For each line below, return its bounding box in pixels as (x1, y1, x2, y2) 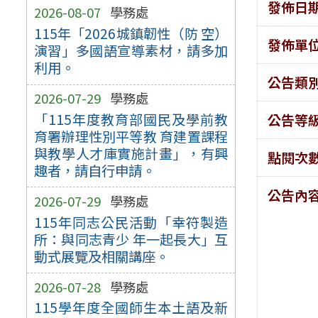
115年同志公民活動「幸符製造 (33, 212, 229, 232)
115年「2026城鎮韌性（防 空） (33, 23, 229, 44)
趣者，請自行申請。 (33, 160, 155, 180)
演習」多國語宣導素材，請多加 (33, 40, 229, 61)
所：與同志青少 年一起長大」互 (33, 229, 229, 249)
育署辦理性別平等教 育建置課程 (33, 126, 229, 146)
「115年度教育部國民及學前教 (33, 109, 229, 129)
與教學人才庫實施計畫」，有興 (33, 143, 229, 163)
